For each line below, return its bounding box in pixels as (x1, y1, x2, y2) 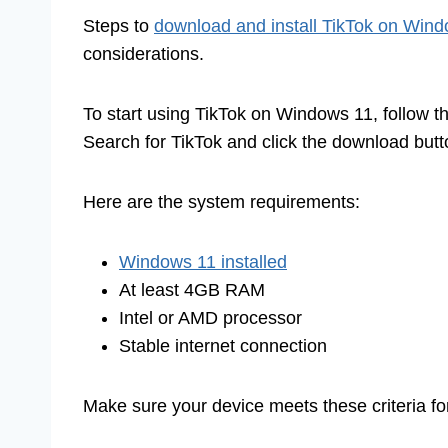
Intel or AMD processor (119, 307, 302, 328)
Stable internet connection (119, 335, 327, 356)
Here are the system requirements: (83, 191, 360, 212)
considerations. (83, 43, 204, 64)
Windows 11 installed (119, 251, 287, 272)
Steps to (83, 15, 154, 36)
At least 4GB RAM (119, 279, 265, 300)
